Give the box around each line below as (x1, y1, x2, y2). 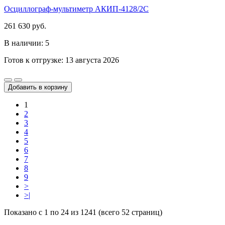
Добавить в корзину (8, 83, 68, 91)
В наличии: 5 (4, 38, 49, 47)
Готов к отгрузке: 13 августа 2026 (4, 55, 119, 64)
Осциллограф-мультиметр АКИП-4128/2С (4, 4, 149, 13)
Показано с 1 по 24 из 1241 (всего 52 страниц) (4, 207, 162, 216)
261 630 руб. (4, 21, 46, 30)
